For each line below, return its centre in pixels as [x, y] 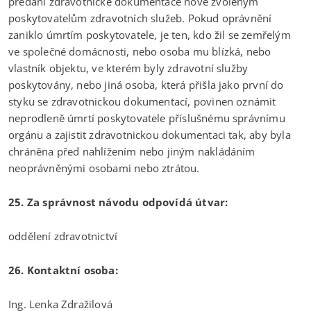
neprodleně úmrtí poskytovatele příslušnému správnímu [147, 118]
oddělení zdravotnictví [63, 236]
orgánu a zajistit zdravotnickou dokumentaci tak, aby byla [150, 134]
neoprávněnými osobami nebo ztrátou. [104, 168]
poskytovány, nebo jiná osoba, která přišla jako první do [146, 84]
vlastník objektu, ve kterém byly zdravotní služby [128, 68]
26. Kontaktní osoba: [63, 270]
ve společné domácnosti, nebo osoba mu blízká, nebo [140, 51]
